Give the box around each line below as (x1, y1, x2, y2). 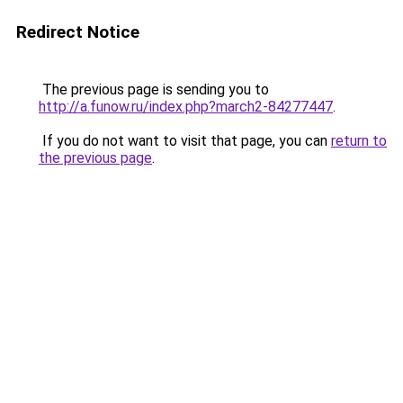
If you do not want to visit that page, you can (39, 132, 331, 149)
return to (331, 132, 387, 149)
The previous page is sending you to (39, 81, 269, 98)
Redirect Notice (16, 22, 139, 42)
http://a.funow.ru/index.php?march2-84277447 (39, 98, 333, 115)
